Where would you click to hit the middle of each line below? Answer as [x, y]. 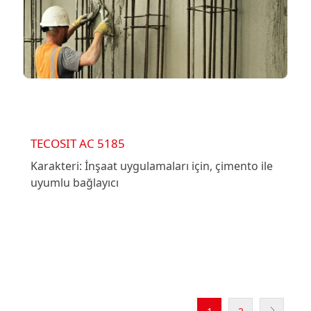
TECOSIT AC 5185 [77, 143]
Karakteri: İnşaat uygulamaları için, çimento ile [151, 166]
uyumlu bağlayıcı [74, 182]
